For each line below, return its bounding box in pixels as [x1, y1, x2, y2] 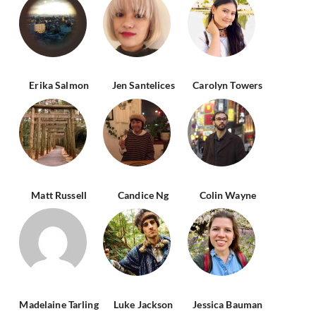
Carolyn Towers [193, 79, 263, 92]
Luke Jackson [113, 298, 174, 311]
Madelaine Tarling [19, 298, 99, 311]
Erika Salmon [29, 79, 89, 92]
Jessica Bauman [193, 298, 263, 311]
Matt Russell [31, 188, 87, 201]
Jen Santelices [111, 79, 175, 92]
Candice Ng [117, 188, 169, 201]
